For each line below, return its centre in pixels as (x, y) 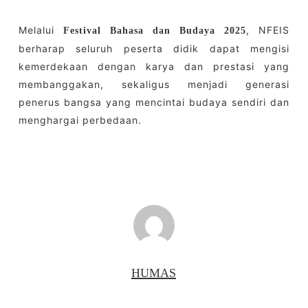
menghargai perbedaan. (80, 120)
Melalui (41, 30)
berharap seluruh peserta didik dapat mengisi (154, 48)
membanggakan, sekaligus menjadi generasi (154, 84)
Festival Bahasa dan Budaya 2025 (155, 31)
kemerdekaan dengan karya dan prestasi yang (154, 66)
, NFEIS (268, 30)
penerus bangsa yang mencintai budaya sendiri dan (154, 102)
